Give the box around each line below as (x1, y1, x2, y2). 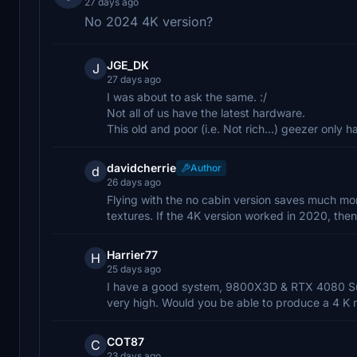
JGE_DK (107, 57, 149, 72)
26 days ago (107, 175, 161, 188)
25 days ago (107, 262, 161, 275)
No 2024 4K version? (84, 13, 213, 29)
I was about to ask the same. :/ (107, 89, 267, 104)
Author (190, 161, 222, 174)
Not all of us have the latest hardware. (107, 105, 305, 120)
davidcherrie (107, 160, 176, 175)
